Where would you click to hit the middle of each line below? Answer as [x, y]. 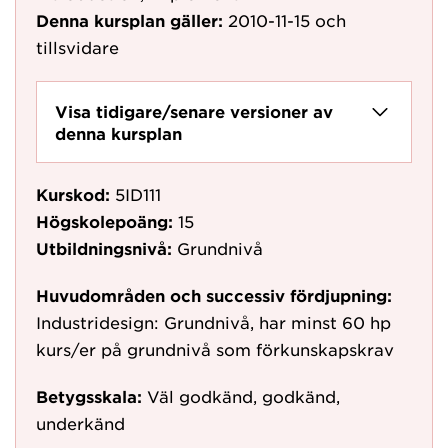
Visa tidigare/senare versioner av [194, 111]
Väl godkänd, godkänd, [243, 396]
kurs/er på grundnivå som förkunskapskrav [215, 349]
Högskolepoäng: [104, 221]
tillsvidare [77, 47]
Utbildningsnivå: [104, 248]
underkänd [80, 423]
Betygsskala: [89, 396]
